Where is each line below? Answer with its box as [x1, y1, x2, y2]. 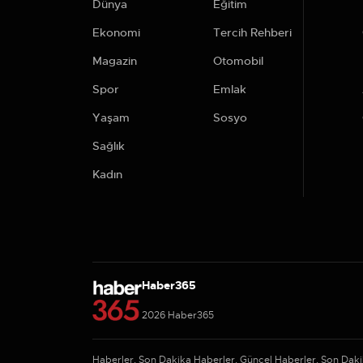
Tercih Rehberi [213, 24, 292, 40]
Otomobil [213, 53, 263, 68]
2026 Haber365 [141, 308, 214, 322]
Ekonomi [92, 24, 140, 40]
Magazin [92, 53, 137, 68]
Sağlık [92, 138, 125, 153]
